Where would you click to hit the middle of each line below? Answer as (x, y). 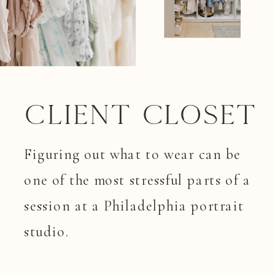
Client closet (141, 115)
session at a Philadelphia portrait (134, 206)
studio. (46, 231)
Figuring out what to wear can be (133, 154)
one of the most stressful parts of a (137, 180)
